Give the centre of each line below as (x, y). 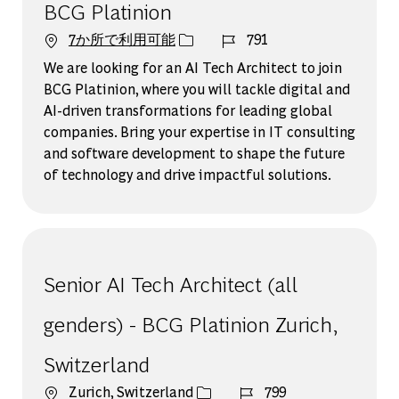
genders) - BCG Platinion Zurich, (190, 322)
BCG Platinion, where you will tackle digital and (196, 88)
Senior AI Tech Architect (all (170, 282)
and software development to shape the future (194, 152)
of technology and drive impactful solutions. (187, 174)
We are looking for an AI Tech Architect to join (192, 67)
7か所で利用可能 (122, 38)
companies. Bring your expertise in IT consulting (199, 131)
